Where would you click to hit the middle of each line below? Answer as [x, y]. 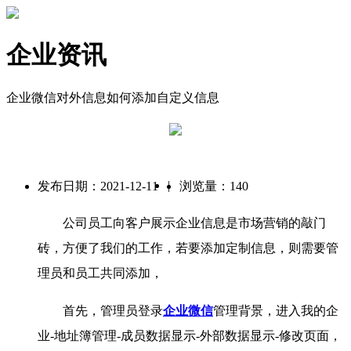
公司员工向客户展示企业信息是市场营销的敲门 [182, 223]
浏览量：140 [214, 186]
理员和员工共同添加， [100, 273]
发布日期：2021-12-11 [98, 186]
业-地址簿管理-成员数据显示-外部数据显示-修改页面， [190, 336]
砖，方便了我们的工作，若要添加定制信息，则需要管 [188, 248]
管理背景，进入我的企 [276, 311]
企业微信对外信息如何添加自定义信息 [113, 97]
